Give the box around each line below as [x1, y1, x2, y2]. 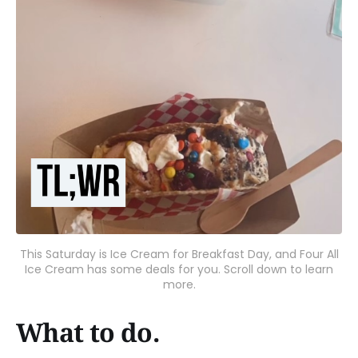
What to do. [16, 315, 159, 349]
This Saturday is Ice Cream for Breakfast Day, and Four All [19, 246, 339, 262]
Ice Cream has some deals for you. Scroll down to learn [25, 261, 333, 277]
